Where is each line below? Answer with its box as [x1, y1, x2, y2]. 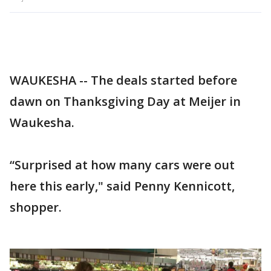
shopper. [10, 199, 62, 215]
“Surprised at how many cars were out [10, 157, 235, 173]
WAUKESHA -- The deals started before [10, 72, 237, 88]
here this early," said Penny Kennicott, [10, 178, 235, 194]
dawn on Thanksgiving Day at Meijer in [10, 93, 241, 109]
